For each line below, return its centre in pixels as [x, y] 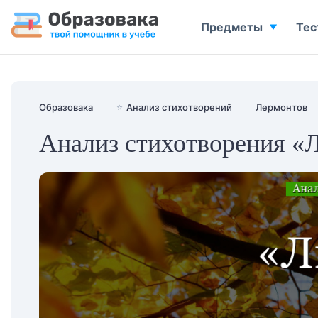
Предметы [232, 27]
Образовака [66, 107]
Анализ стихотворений [179, 107]
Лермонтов [281, 107]
